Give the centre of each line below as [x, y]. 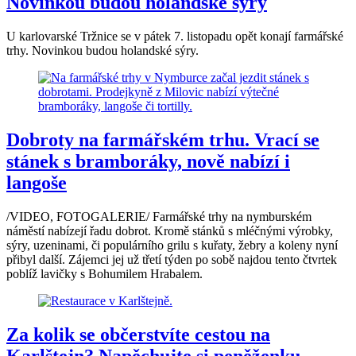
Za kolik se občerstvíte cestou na [138, 334]
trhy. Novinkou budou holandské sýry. [103, 51]
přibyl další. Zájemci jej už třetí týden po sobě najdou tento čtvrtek [172, 259]
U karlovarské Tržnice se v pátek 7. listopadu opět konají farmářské [175, 37]
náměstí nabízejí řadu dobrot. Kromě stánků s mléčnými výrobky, [170, 230]
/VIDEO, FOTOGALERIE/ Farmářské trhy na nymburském [159, 216]
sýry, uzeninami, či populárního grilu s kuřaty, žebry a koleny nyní [172, 245]
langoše [37, 183]
